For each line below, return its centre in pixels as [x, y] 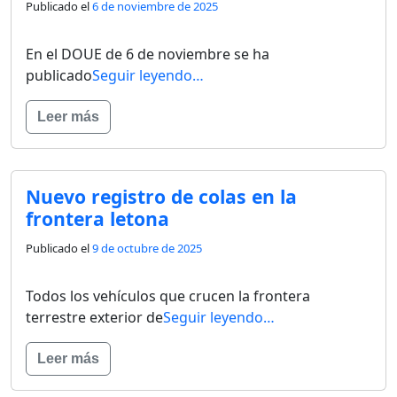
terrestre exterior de [94, 317]
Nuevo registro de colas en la [161, 196]
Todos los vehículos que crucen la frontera [168, 296]
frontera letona [97, 218]
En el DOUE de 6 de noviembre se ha [148, 54]
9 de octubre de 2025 [147, 248]
